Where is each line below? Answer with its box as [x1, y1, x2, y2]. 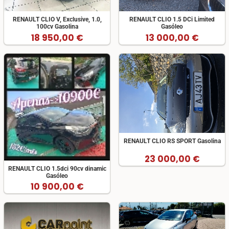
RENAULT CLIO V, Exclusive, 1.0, [12, 16, 102, 24]
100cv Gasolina [36, 23, 78, 31]
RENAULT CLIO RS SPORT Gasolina [123, 138, 221, 145]
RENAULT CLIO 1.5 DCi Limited [129, 16, 215, 24]
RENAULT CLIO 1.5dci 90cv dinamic [8, 165, 106, 172]
